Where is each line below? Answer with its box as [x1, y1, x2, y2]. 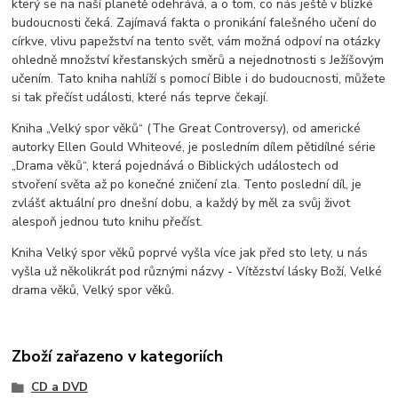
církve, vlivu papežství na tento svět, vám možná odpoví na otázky [12, 33, 381, 51]
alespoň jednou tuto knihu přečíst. [12, 213, 203, 231]
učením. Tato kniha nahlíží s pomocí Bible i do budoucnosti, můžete [12, 70, 386, 88]
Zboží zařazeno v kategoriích [12, 345, 224, 367]
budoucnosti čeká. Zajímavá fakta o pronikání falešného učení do [12, 14, 378, 32]
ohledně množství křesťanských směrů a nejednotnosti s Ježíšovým [12, 52, 385, 69]
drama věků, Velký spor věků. [12, 282, 175, 299]
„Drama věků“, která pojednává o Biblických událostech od [12, 157, 339, 175]
